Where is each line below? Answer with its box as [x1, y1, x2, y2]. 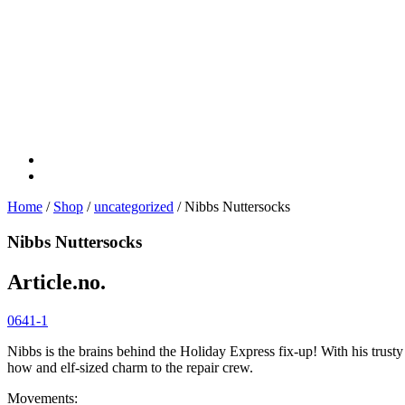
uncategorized [94, 199, 174, 214]
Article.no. [7, 269, 106, 294]
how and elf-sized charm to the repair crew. [7, 359, 253, 375]
